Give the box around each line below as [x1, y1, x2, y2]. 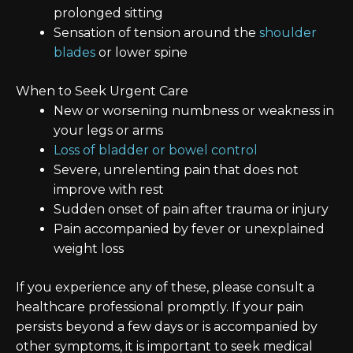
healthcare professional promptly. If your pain [16, 299, 303, 314]
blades [54, 45, 95, 60]
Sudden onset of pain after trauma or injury [54, 202, 329, 217]
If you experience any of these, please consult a [16, 280, 314, 295]
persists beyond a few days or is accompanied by [16, 319, 318, 334]
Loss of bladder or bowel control [54, 143, 258, 158]
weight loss [54, 241, 124, 256]
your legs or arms [54, 123, 163, 138]
